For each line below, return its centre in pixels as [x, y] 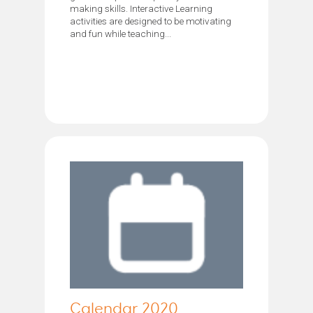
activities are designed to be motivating [151, 21]
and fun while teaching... [121, 33]
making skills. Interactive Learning [141, 8]
